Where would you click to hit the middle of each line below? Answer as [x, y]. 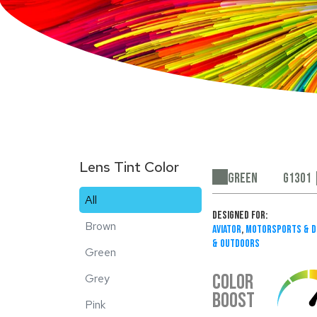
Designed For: [240, 216]
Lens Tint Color [129, 167]
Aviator [226, 230]
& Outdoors [236, 244]
